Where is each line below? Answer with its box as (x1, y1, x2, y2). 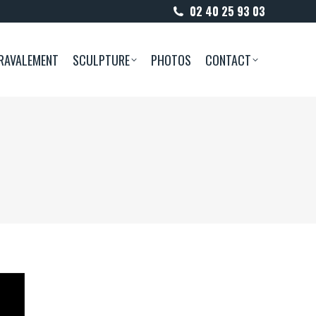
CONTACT (205, 50, 251, 69)
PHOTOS (151, 50, 191, 69)
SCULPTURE (73, 50, 130, 69)
